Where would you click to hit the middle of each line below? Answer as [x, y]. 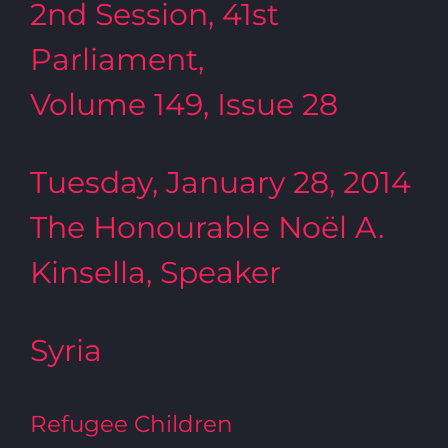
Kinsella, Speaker [155, 272]
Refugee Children [131, 423]
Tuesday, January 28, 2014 [220, 182]
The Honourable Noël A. [207, 227]
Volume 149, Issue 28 [184, 104]
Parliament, [117, 59]
